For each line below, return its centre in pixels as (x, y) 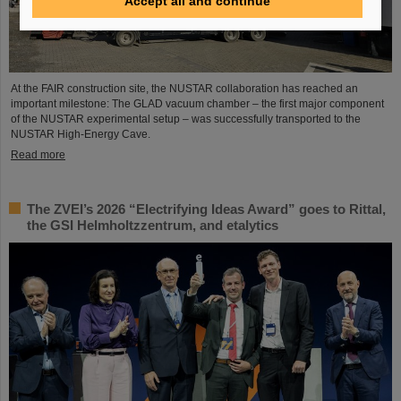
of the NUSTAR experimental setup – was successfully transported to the (186, 119)
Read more (38, 155)
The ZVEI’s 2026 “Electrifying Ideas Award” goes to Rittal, (206, 209)
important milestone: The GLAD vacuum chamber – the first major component (197, 104)
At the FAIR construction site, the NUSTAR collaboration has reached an (184, 89)
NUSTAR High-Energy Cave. (81, 135)
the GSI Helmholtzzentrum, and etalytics (153, 226)
